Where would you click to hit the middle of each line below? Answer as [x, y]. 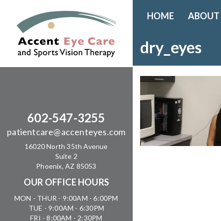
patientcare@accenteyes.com [66, 132]
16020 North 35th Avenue [66, 146]
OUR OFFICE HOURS [66, 182]
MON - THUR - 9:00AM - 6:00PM [66, 198]
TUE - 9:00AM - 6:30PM [66, 208]
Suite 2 [66, 156]
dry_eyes [171, 47]
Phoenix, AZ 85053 [66, 166]
